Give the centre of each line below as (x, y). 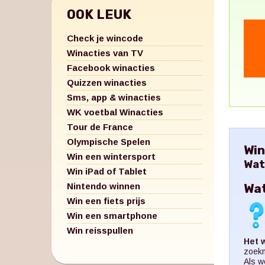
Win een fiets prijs (106, 201)
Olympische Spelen (109, 141)
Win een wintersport (111, 156)
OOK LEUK (99, 14)
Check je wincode (105, 38)
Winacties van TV (105, 53)
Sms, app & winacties (114, 97)
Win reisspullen (100, 230)
